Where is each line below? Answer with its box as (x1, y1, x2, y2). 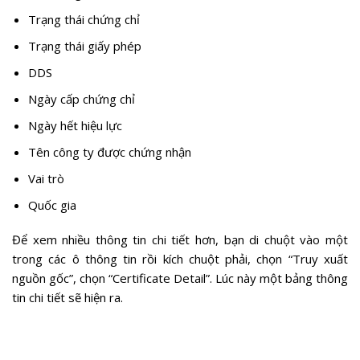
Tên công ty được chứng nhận (27, 143, 191, 160)
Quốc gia (27, 196, 76, 213)
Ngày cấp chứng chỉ (27, 90, 135, 107)
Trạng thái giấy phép (27, 37, 141, 54)
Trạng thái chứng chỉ (27, 10, 140, 27)
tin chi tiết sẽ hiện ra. (12, 289, 123, 306)
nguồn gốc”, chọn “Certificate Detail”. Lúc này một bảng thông (12, 270, 348, 287)
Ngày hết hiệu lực (27, 117, 122, 133)
